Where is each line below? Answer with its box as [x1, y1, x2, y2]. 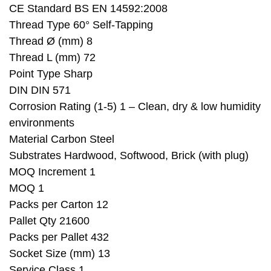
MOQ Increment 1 [9, 166, 96, 178]
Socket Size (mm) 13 [9, 247, 110, 260]
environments [9, 117, 74, 129]
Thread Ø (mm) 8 [9, 35, 93, 48]
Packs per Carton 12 [9, 198, 108, 211]
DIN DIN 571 [9, 84, 71, 97]
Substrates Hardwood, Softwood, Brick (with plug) [9, 149, 249, 162]
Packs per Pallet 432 [9, 231, 109, 244]
